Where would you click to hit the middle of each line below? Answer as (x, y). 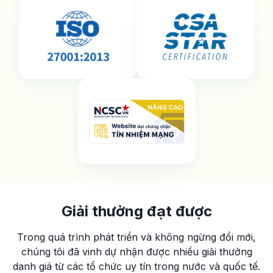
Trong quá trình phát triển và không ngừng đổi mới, (136, 237)
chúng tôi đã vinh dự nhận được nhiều (110, 252)
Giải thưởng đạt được (136, 211)
